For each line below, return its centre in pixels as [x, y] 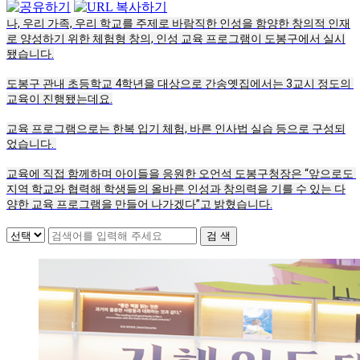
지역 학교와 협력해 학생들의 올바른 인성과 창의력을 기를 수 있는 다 [176, 188]
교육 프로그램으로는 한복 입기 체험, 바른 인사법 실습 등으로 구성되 [176, 128]
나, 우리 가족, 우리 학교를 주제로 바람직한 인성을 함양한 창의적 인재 [178, 23]
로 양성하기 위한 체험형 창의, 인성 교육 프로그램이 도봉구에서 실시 [176, 38]
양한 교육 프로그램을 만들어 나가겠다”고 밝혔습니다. [139, 204]
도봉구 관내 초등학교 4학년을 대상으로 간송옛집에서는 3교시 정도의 [179, 83]
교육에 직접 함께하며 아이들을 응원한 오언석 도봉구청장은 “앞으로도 [180, 173]
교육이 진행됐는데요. [59, 98]
